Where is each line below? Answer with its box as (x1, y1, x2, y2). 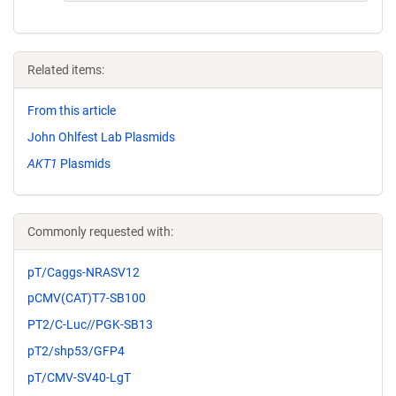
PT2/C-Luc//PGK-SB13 (27, 317, 153, 332)
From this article (27, 103, 116, 118)
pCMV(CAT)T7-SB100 (27, 291, 146, 306)
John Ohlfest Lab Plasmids (27, 129, 175, 144)
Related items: (27, 63, 104, 77)
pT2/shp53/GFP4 (27, 343, 125, 358)
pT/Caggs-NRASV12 (27, 264, 140, 279)
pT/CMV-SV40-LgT (27, 369, 131, 385)
